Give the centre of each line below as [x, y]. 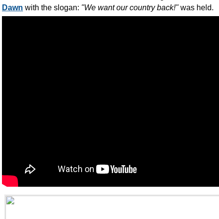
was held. [197, 8]
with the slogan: [52, 8]
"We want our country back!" [130, 8]
